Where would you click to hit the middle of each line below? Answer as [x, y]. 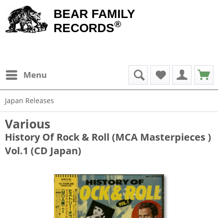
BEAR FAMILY [94, 14]
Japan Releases [29, 100]
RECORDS [84, 28]
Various [27, 124]
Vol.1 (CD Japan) [43, 151]
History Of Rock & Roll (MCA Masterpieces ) [108, 137]
